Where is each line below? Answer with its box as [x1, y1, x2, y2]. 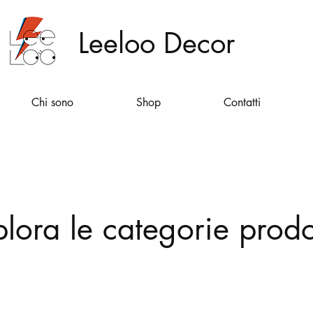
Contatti [223, 95, 261, 110]
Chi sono [31, 95, 73, 110]
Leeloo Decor [78, 25, 235, 61]
